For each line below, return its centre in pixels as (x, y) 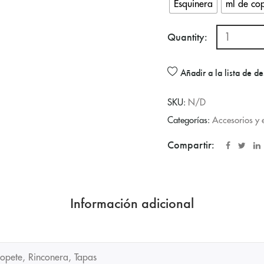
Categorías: (190, 120)
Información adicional (132, 203)
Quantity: (187, 37)
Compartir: (191, 145)
